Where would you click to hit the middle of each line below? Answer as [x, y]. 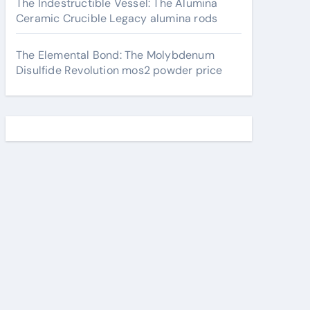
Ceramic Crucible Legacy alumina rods [117, 18]
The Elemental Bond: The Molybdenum [115, 55]
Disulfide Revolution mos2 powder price [119, 70]
